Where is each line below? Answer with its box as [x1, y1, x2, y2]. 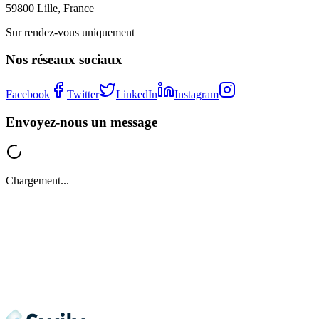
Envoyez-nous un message [6, 114, 157, 130]
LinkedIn [116, 88, 157, 101]
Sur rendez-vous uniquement [6, 26, 135, 38]
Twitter [67, 88, 99, 101]
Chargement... [6, 174, 69, 187]
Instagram [174, 88, 219, 101]
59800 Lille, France [6, 1, 94, 14]
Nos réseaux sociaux [6, 52, 122, 68]
